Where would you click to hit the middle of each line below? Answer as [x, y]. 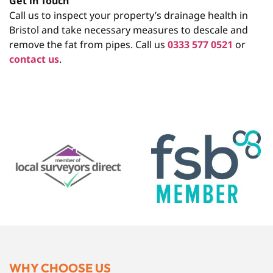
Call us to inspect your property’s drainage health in [129, 15]
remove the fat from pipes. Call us [88, 44]
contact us [34, 59]
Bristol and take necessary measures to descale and [129, 30]
